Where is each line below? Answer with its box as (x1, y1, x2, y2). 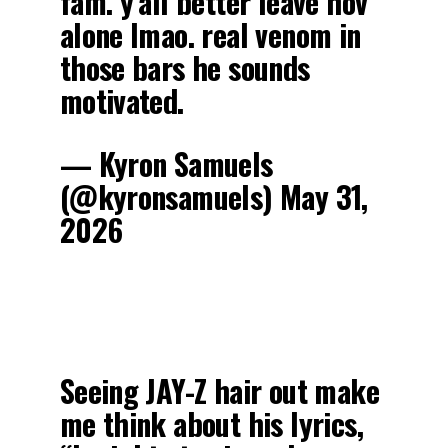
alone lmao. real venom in (59, 12, 361, 58)
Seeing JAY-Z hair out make (59, 368, 379, 414)
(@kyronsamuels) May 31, (59, 174, 368, 220)
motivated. (59, 78, 184, 124)
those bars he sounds (59, 45, 310, 91)
